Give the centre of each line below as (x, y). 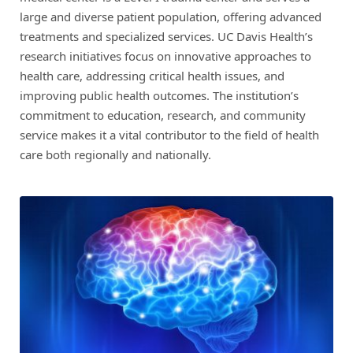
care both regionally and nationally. (115, 154)
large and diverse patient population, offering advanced (171, 17)
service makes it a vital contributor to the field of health (169, 135)
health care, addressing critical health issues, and (152, 76)
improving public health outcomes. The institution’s (159, 95)
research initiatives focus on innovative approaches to (165, 56)
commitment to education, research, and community (163, 115)
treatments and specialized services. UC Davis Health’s (166, 36)
